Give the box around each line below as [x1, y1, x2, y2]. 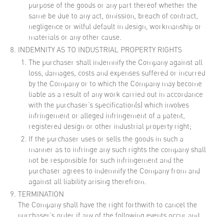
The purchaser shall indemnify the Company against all [29, 58, 202, 67]
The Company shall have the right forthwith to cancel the [18, 200, 197, 209]
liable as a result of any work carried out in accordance [29, 90, 203, 99]
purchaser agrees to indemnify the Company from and [29, 166, 200, 175]
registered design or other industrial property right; [29, 122, 191, 131]
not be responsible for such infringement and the [29, 155, 184, 165]
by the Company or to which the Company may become [29, 79, 202, 88]
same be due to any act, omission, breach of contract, [29, 11, 198, 20]
